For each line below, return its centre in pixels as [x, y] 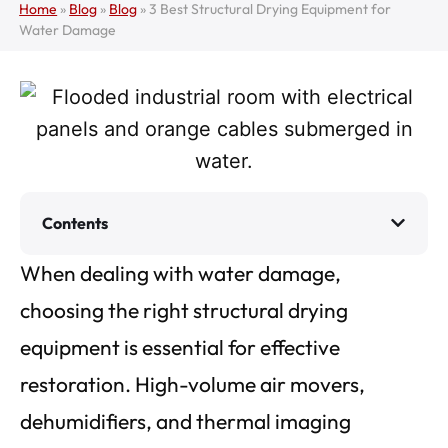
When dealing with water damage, [180, 272]
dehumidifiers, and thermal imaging [185, 420]
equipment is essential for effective [180, 346]
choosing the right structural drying [184, 309]
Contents [75, 222]
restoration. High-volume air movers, [192, 383]
